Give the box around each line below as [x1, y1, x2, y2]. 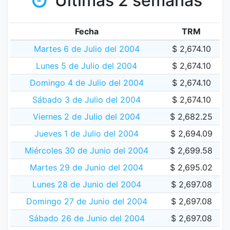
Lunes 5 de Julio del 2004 [36, 61, 137, 71]
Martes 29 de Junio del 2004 [30, 162, 143, 172]
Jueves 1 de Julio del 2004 [34, 128, 139, 139]
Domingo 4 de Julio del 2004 [29, 78, 144, 88]
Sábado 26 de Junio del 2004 [28, 213, 145, 223]
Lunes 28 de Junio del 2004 [32, 179, 141, 189]
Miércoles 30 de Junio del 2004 [25, 145, 148, 156]
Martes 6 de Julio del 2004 [33, 44, 140, 54]
